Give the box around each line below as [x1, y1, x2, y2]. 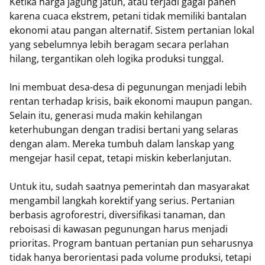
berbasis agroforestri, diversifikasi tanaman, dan [9, 208, 225, 221]
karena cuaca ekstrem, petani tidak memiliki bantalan [9, 9, 247, 22]
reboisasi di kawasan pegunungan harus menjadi [9, 222, 228, 235]
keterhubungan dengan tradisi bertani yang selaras [9, 123, 238, 136]
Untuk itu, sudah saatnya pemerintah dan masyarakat [9, 180, 250, 193]
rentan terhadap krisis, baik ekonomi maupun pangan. [9, 95, 252, 108]
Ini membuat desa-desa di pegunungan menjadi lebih [9, 80, 247, 93]
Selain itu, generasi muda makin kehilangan [9, 109, 202, 122]
